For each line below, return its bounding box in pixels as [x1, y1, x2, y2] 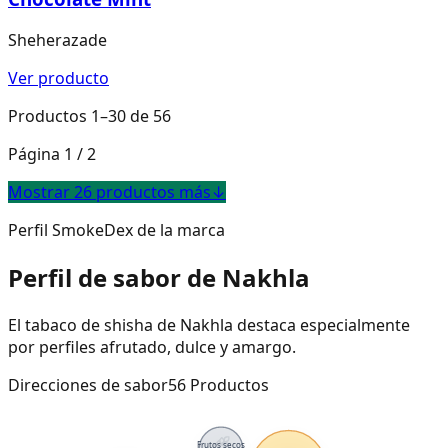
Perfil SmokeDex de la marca [8, 219, 225, 242]
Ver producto [8, 67, 109, 90]
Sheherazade [8, 29, 107, 52]
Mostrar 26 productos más [8, 181, 211, 204]
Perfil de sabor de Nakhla [8, 261, 310, 295]
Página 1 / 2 [8, 143, 96, 166]
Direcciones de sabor [8, 374, 168, 397]
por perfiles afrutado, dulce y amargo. [8, 336, 296, 359]
